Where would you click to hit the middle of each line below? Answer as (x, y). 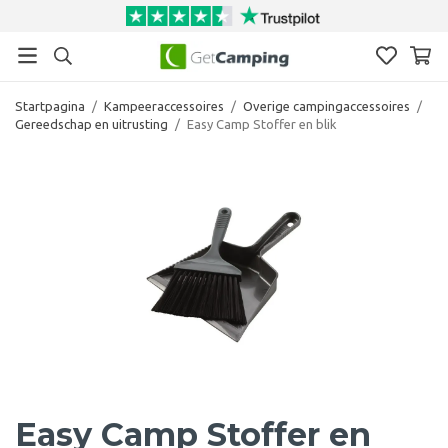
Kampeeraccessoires (164, 105)
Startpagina (50, 105)
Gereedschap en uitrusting (91, 123)
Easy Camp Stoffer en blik (262, 123)
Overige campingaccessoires (326, 105)
